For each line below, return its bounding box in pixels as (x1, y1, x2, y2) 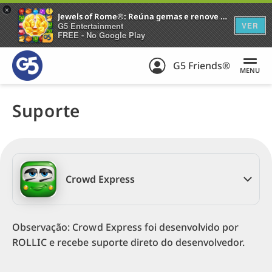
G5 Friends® (173, 59, 230, 73)
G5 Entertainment (58, 19, 123, 32)
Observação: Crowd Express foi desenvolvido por (12, 220, 239, 234)
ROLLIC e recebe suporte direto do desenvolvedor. (12, 236, 245, 250)
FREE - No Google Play (58, 29, 145, 41)
